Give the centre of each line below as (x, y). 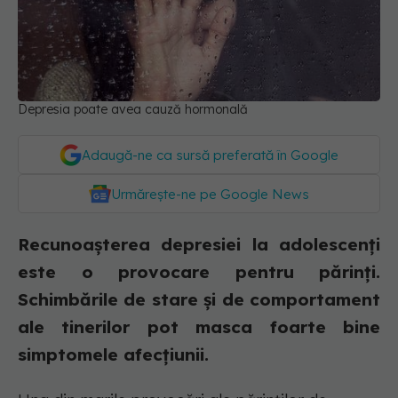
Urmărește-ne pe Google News (210, 195)
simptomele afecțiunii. (113, 355)
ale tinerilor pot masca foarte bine (199, 327)
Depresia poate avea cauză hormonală (133, 110)
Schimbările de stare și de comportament (199, 300)
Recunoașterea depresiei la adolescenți (199, 245)
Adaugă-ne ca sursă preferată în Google (210, 155)
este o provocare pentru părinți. (199, 272)
